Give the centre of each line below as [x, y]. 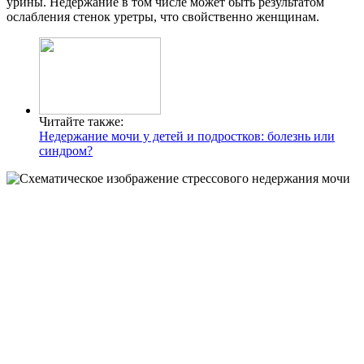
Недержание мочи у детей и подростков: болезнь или [187, 136]
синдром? [66, 151]
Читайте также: [81, 122]
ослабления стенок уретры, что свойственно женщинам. [163, 17]
